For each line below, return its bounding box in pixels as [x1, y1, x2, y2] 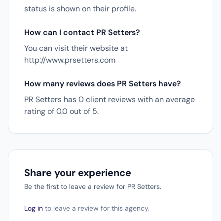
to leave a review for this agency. [43, 204, 149, 213]
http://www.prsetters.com [24, 55, 115, 65]
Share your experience [24, 166, 131, 179]
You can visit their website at [24, 43, 128, 53]
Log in [24, 204, 43, 213]
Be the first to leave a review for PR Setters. [24, 182, 161, 191]
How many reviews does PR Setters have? [24, 78, 181, 89]
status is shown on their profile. [24, 3, 136, 14]
